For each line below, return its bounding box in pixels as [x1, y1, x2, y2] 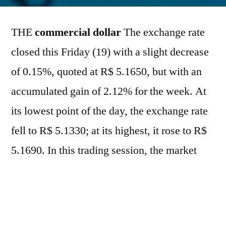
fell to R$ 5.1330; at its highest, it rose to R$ [11, 123, 207, 138]
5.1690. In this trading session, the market [11, 143, 197, 157]
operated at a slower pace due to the [11, 162, 169, 177]
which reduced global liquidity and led [11, 202, 181, 216]
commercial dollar [35, 25, 121, 39]
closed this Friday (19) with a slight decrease [11, 44, 209, 59]
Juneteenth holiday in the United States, [11, 182, 187, 197]
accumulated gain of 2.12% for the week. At [11, 84, 206, 98]
